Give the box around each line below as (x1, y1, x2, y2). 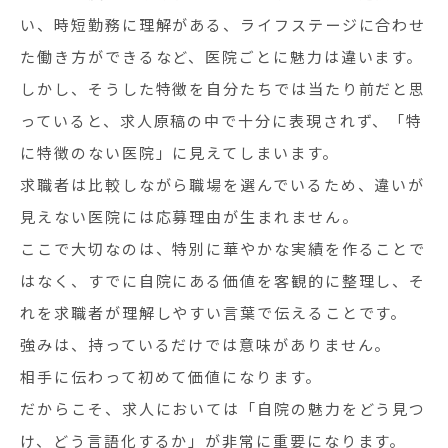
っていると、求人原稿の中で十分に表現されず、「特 (20, 110, 424, 131)
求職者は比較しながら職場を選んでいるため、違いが (20, 174, 426, 195)
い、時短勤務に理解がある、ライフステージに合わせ (20, 14, 427, 35)
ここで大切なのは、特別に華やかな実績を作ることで (20, 238, 427, 259)
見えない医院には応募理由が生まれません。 (20, 206, 359, 227)
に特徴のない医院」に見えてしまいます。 (20, 142, 339, 163)
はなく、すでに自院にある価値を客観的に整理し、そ (20, 270, 427, 291)
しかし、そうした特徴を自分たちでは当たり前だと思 (20, 78, 427, 99)
